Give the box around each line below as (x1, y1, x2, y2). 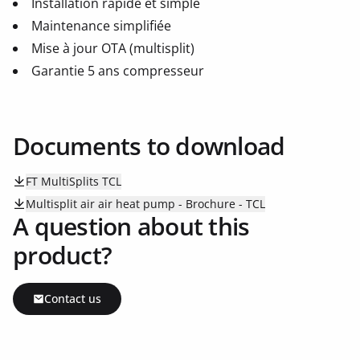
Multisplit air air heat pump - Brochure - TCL (26, 196, 265, 211)
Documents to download (13, 129, 285, 162)
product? (13, 239, 112, 272)
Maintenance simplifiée (31, 17, 171, 35)
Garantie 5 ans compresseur (31, 62, 204, 80)
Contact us (44, 291, 101, 306)
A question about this (13, 210, 250, 243)
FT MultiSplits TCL (26, 174, 121, 189)
